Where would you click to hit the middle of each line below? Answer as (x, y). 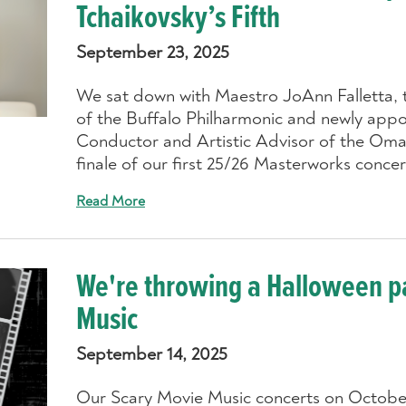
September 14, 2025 (151, 353)
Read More (110, 201)
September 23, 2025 (152, 52)
